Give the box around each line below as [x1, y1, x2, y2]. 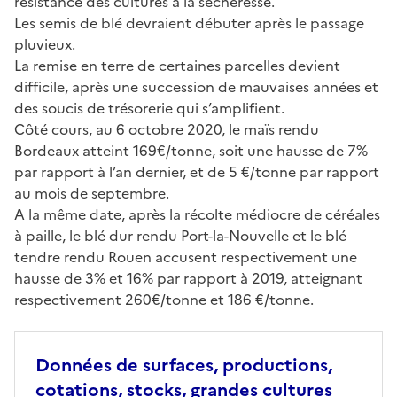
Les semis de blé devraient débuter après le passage [14, 12, 364, 34]
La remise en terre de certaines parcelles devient [14, 54, 340, 76]
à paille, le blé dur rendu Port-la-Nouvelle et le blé [14, 224, 346, 246]
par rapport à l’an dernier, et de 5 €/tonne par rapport [14, 160, 379, 183]
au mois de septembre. [14, 182, 169, 204]
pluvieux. [14, 33, 75, 55]
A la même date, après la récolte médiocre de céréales [14, 203, 380, 225]
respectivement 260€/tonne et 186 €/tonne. [14, 288, 314, 310]
